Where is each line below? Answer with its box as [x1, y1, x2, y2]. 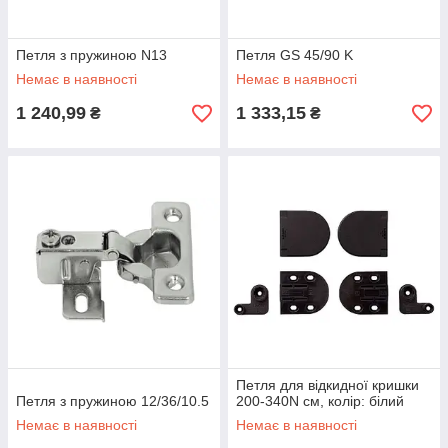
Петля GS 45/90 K [236, 47, 353, 63]
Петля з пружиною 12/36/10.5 [16, 393, 209, 409]
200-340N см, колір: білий [236, 393, 404, 409]
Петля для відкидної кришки [236, 377, 419, 393]
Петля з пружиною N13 [16, 47, 167, 63]
